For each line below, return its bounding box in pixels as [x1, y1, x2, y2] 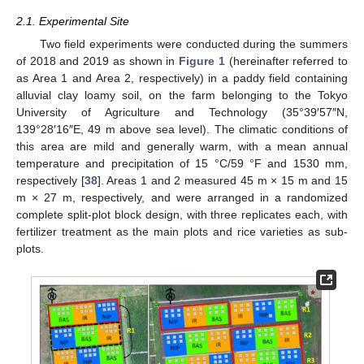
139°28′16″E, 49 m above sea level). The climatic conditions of [16, 123, 348, 136]
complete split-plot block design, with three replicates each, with [16, 208, 348, 222]
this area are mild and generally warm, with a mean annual [16, 140, 348, 154]
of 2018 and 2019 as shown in [16, 54, 180, 68]
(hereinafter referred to [224, 54, 349, 68]
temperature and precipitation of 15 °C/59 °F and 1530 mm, [16, 157, 348, 171]
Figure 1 [179, 54, 225, 68]
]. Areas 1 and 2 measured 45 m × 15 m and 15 [97, 174, 349, 188]
